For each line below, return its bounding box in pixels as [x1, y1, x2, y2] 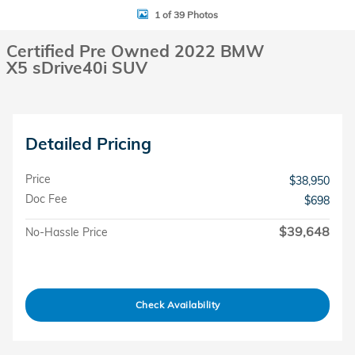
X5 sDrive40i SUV [6, 57, 147, 78]
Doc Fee [25, 192, 67, 206]
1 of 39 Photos [155, 8, 218, 21]
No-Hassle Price [25, 225, 108, 239]
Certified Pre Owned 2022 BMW [6, 40, 265, 61]
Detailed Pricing [25, 133, 151, 154]
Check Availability [135, 299, 220, 311]
